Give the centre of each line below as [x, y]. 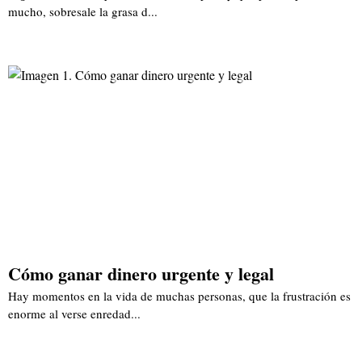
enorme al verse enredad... [74, 314]
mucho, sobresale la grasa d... [83, 12]
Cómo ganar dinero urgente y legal [141, 274]
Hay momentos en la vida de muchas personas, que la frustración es [179, 296]
